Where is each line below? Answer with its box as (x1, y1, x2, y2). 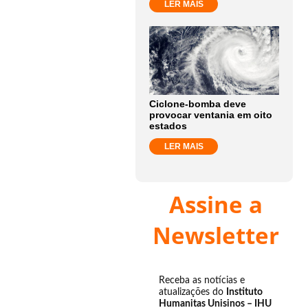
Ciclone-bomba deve (149, 98, 246, 109)
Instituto (226, 287, 263, 297)
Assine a (169, 189, 263, 220)
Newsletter (153, 220, 279, 251)
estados (149, 120, 187, 131)
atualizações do (159, 287, 226, 297)
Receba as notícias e (159, 276, 245, 285)
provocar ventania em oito (149, 109, 272, 120)
